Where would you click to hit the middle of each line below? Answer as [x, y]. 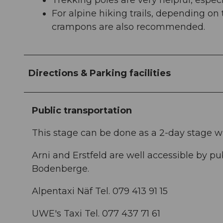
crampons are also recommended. [128, 27]
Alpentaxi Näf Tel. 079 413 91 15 [100, 191]
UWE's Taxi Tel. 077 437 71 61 [96, 214]
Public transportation [82, 111]
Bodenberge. [60, 169]
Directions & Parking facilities [100, 73]
